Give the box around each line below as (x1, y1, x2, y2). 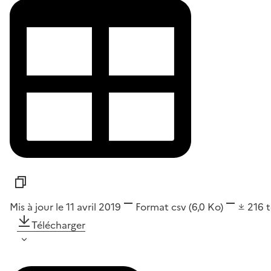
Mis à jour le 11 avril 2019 (10, 199, 121, 214)
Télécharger (31, 217, 85, 232)
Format (135, 199, 169, 214)
